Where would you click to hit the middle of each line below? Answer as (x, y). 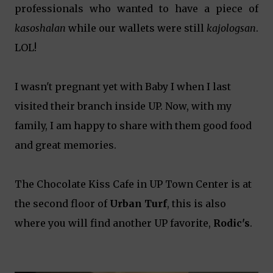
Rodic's (232, 223)
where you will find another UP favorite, (114, 223)
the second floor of (62, 204)
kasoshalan (40, 28)
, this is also (197, 204)
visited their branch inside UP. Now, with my (123, 106)
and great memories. (66, 145)
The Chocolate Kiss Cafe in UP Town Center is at (133, 184)
